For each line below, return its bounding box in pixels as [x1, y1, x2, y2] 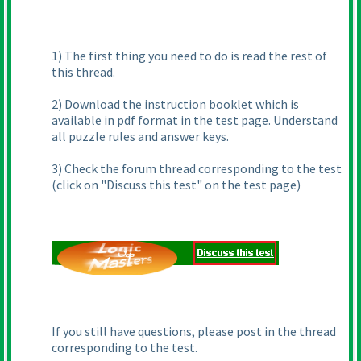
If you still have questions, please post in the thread [52, 323, 336, 340]
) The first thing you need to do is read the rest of [58, 48, 327, 64]
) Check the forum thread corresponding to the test [58, 160, 342, 177]
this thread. [52, 64, 115, 81]
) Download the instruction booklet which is [58, 96, 299, 113]
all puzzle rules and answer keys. [52, 128, 229, 145]
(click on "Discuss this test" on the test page [52, 176, 297, 193]
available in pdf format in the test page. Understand [52, 112, 338, 129]
